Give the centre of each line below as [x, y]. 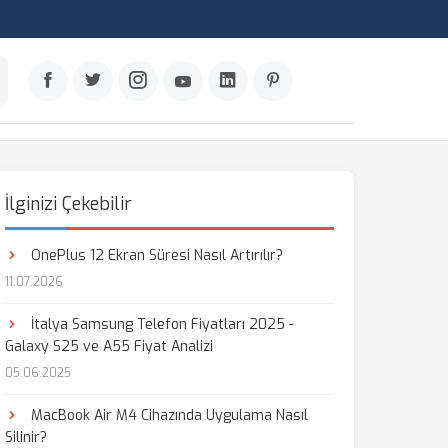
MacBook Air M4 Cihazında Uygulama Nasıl [167, 415]
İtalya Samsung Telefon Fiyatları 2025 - [160, 324]
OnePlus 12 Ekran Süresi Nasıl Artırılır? [154, 255]
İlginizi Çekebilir [68, 204]
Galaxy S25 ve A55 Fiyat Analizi [108, 346]
